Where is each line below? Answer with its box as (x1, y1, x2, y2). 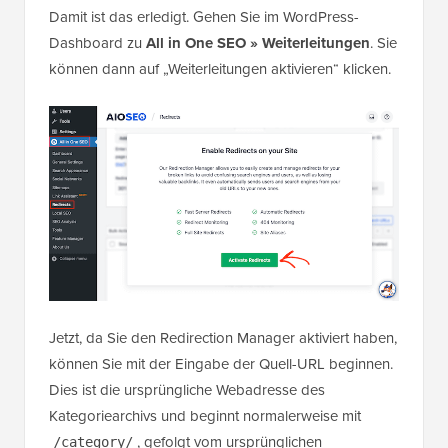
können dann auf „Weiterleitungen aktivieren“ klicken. (49, 57, 391, 80)
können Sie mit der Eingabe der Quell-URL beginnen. (49, 353, 393, 376)
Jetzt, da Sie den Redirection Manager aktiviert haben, (49, 327, 397, 350)
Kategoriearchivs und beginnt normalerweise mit (49, 405, 361, 428)
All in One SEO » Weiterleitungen (146, 31, 370, 54)
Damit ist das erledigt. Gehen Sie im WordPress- (49, 5, 359, 28)
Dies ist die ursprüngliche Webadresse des (49, 379, 325, 402)
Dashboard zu (49, 31, 146, 54)
